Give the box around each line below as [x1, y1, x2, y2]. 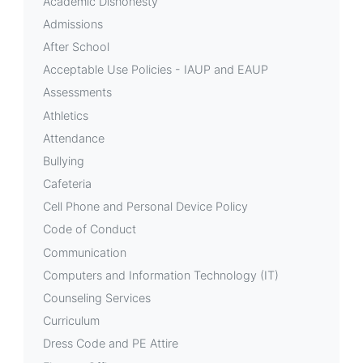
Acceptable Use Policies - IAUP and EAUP [43, 62, 268, 77]
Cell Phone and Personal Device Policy [43, 199, 248, 214]
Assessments [43, 85, 112, 100]
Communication [43, 245, 126, 259]
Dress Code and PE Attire [43, 336, 178, 351]
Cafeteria [43, 177, 92, 191]
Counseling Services [43, 291, 151, 305]
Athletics [43, 108, 88, 122]
